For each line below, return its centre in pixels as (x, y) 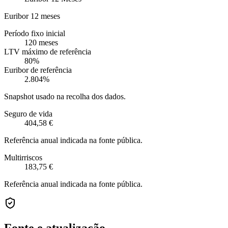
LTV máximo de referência (48, 51)
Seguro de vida (28, 113)
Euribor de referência (38, 70)
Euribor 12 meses (32, 16)
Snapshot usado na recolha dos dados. (65, 96)
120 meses (41, 42)
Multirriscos (23, 157)
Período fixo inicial (35, 33)
